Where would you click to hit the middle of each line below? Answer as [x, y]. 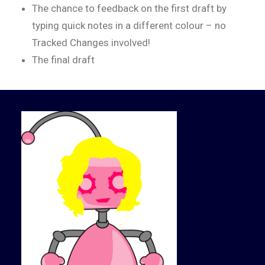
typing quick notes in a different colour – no [129, 25]
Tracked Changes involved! [91, 43]
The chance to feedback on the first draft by [129, 8]
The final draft [63, 60]
